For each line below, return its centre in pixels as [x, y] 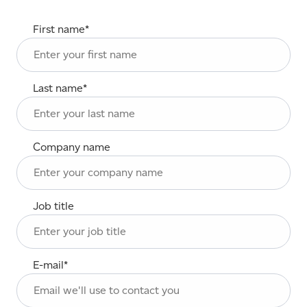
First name [59, 29]
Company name [72, 147]
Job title [53, 206]
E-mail [48, 265]
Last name [58, 88]
